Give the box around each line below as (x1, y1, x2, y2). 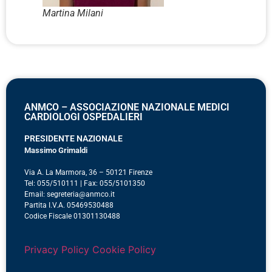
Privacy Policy (24, 243, 89, 256)
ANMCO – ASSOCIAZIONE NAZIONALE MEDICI (24, 101, 229, 114)
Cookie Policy (92, 243, 156, 256)
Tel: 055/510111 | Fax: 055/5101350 (24, 178, 145, 188)
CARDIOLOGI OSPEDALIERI (24, 111, 143, 123)
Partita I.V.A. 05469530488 (24, 200, 114, 209)
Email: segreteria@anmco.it (24, 189, 115, 199)
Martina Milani (42, 7, 103, 19)
